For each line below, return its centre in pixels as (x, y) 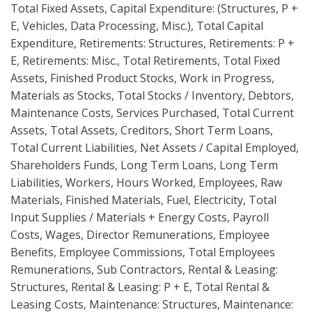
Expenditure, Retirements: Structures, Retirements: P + (153, 43)
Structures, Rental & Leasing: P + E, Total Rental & (140, 287)
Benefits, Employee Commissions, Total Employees (143, 252)
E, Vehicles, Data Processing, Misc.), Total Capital (137, 25)
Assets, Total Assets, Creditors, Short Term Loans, (142, 130)
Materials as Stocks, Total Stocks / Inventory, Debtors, (152, 95)
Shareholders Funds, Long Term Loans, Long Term (144, 165)
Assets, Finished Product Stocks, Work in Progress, (142, 78)
